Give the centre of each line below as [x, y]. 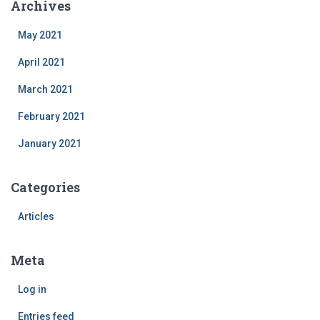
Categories [45, 187]
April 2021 [41, 62]
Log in [32, 289]
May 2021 [40, 35]
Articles [36, 216]
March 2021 [45, 89]
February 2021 [51, 116]
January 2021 [50, 144]
